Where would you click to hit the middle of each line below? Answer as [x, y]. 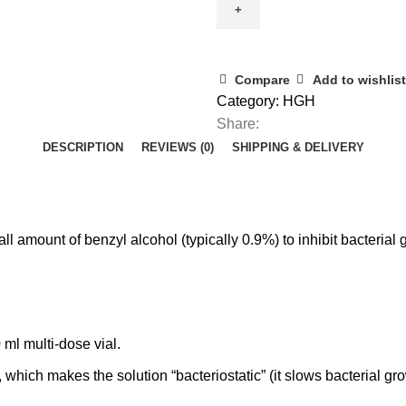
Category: [248, 101]
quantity [241, 31]
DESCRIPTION [82, 147]
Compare [263, 79]
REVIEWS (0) [177, 147]
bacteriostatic [218, 376]
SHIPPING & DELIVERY [298, 147]
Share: [238, 124]
